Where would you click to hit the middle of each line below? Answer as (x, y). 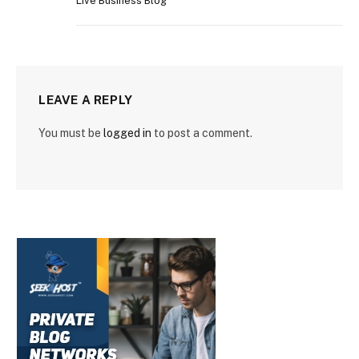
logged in (127, 133)
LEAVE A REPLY (86, 100)
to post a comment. (202, 133)
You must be (71, 133)
